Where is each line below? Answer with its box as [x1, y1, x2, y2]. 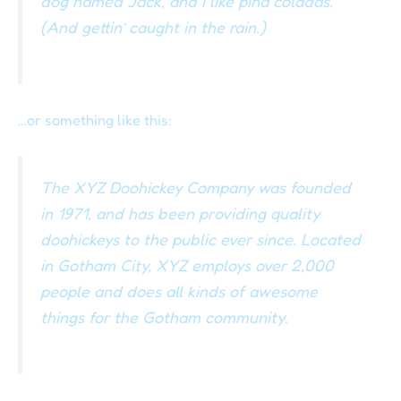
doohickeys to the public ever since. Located [40, 229, 361, 250]
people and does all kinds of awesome [40, 281, 318, 302]
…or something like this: [18, 111, 172, 130]
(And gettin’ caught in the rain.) [40, 17, 266, 38]
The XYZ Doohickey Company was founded [40, 177, 351, 198]
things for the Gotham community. [40, 307, 288, 328]
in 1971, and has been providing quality [40, 203, 320, 224]
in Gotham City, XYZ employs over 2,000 [40, 255, 334, 276]
